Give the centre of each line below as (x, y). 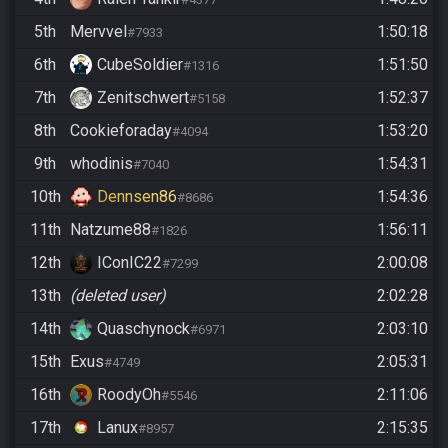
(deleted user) (118, 296)
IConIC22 (129, 263)
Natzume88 (110, 230)
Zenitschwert (143, 98)
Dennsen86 (137, 197)
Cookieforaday (121, 131)
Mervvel (98, 32)
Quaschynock (143, 329)
